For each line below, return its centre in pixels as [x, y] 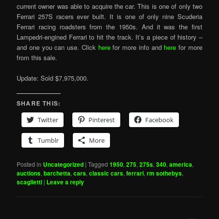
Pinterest [102, 120]
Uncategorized [64, 164]
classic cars [106, 173]
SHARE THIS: [39, 103]
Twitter [48, 120]
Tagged [98, 164]
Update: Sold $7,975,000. [53, 78]
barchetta [57, 173]
